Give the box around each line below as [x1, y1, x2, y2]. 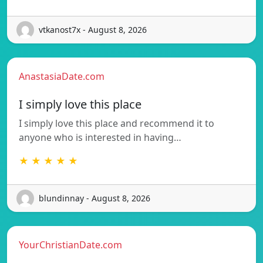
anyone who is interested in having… [19, 130, 181, 144]
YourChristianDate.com [19, 238, 122, 251]
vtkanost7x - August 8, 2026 [39, 24, 147, 36]
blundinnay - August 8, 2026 [39, 193, 150, 204]
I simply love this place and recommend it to [19, 116, 214, 130]
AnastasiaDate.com [19, 69, 104, 83]
